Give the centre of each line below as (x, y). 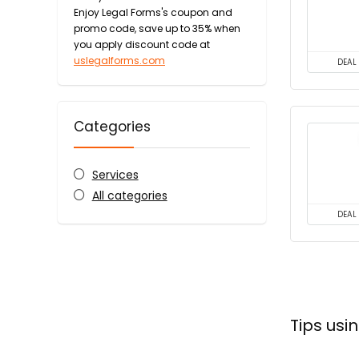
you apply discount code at (142, 44)
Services (115, 175)
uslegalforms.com (119, 61)
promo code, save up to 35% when (157, 28)
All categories (129, 196)
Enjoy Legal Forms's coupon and (153, 12)
